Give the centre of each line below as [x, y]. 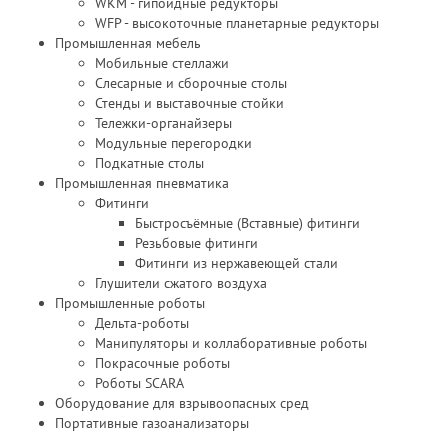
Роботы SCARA [139, 383]
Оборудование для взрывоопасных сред [182, 403]
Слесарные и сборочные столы [191, 83]
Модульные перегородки [173, 143]
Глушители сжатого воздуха [181, 283]
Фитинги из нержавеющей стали [236, 263]
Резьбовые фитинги [196, 243]
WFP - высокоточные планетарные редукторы [237, 23]
